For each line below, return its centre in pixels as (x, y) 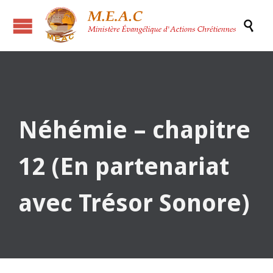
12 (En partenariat (124, 167)
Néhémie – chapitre (134, 130)
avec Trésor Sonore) (134, 203)
